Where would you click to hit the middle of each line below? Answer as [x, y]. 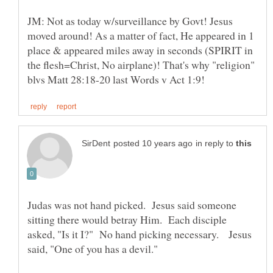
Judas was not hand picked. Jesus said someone [132, 205]
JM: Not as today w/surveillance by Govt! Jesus [130, 20]
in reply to [216, 144]
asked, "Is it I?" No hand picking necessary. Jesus [140, 234]
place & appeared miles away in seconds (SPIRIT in [140, 50]
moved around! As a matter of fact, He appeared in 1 [141, 35]
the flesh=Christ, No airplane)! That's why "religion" [141, 64]
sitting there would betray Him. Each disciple [127, 220]
